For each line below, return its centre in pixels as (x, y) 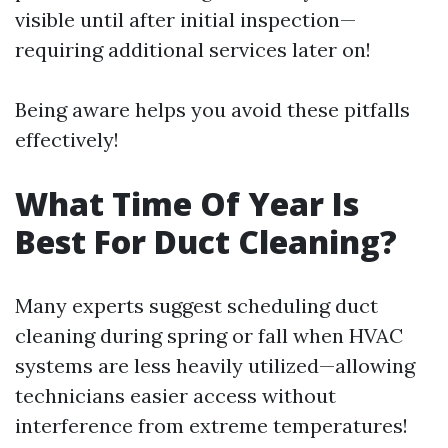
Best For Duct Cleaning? (206, 242)
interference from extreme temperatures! (211, 426)
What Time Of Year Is (187, 204)
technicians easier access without (175, 396)
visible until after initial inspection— (185, 20)
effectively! (67, 140)
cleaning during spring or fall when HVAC (209, 336)
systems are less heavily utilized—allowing (215, 366)
